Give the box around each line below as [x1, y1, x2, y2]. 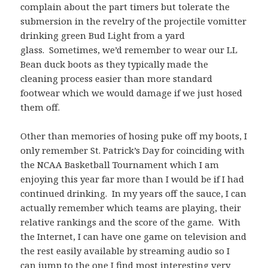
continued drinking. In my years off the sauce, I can [20, 187, 247, 200]
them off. [20, 101, 60, 114]
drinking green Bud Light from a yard [20, 29, 185, 42]
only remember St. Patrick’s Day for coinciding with [20, 144, 245, 157]
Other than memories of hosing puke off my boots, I [20, 130, 248, 142]
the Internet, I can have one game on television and [20, 230, 247, 243]
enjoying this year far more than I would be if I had [20, 173, 245, 185]
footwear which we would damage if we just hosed [20, 87, 243, 99]
